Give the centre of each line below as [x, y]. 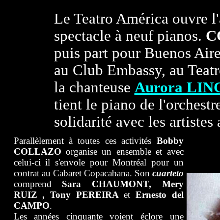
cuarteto [168, 173]
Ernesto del [159, 195]
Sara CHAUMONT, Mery [123, 184]
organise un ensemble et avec [124, 151]
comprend [38, 184]
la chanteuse [94, 87]
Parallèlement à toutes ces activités [85, 141]
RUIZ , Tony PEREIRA [69, 195]
